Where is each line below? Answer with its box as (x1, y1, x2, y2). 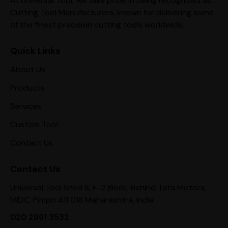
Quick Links (10, 44, 61, 57)
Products (10, 82, 45, 94)
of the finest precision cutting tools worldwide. (10, 19, 184, 30)
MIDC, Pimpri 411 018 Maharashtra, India (10, 194, 154, 206)
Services (10, 101, 41, 112)
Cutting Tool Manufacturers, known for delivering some (10, 7, 214, 18)
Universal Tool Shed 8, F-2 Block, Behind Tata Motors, (10, 182, 206, 193)
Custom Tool (10, 119, 58, 130)
